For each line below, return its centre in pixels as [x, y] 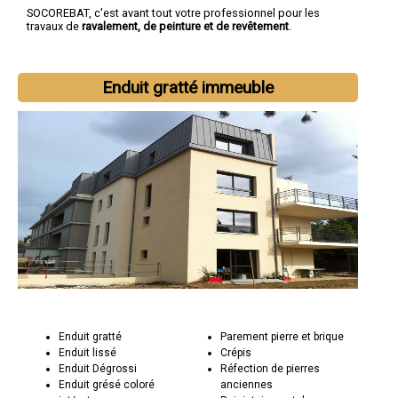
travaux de [54, 26]
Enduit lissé [88, 352]
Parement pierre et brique [282, 336]
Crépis [235, 352]
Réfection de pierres [270, 368]
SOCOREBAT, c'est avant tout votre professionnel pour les [173, 12]
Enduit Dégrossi [98, 368]
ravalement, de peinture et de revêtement [185, 26]
